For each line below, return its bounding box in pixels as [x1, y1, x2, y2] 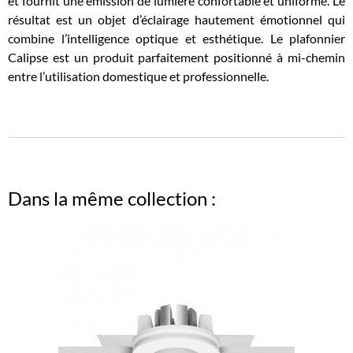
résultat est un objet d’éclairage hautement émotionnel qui [8, 12, 345, 28]
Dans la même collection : [8, 187, 216, 210]
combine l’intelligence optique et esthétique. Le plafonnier [8, 31, 345, 46]
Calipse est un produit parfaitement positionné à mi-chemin [8, 50, 345, 65]
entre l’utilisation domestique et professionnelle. [8, 69, 269, 84]
